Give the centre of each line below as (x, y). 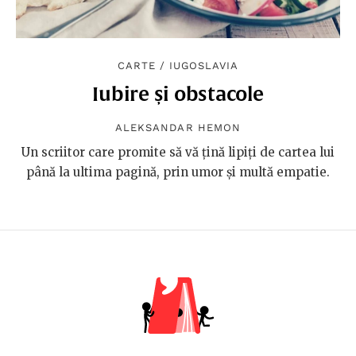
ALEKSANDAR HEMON (178, 128)
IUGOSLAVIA (204, 66)
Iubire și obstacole (178, 94)
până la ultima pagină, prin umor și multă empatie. (178, 172)
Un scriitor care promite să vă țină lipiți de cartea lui (178, 153)
